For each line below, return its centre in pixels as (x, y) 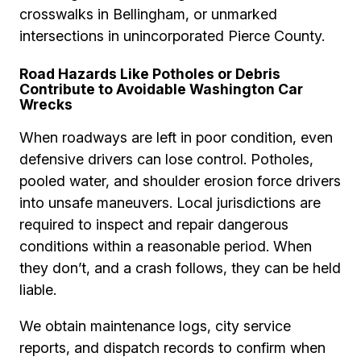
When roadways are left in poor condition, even (176, 137)
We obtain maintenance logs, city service (155, 326)
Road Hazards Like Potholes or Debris (150, 73)
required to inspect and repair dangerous (154, 224)
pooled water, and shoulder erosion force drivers (180, 180)
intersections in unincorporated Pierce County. (172, 35)
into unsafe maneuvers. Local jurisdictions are (170, 202)
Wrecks (46, 104)
